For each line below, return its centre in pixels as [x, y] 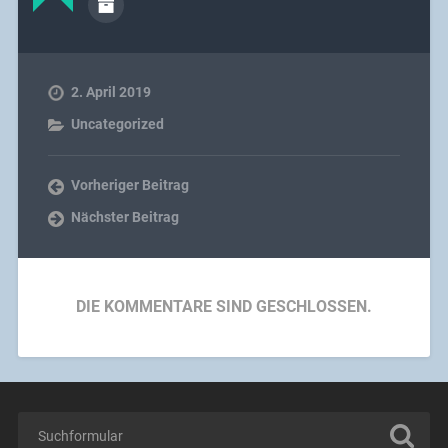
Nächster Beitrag [124, 217]
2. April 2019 [110, 92]
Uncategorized [117, 124]
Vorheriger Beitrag [129, 185]
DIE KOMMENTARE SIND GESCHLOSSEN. [224, 307]
